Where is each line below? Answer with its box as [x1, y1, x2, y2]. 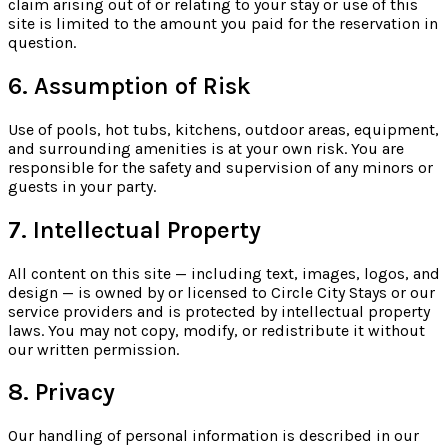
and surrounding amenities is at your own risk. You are [8, 138, 404, 158]
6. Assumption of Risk [8, 71, 251, 100]
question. [8, 32, 76, 52]
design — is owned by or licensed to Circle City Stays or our [8, 282, 435, 302]
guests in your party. [8, 176, 156, 196]
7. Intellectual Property [8, 215, 261, 244]
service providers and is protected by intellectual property [8, 301, 430, 321]
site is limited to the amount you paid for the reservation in [8, 13, 438, 33]
